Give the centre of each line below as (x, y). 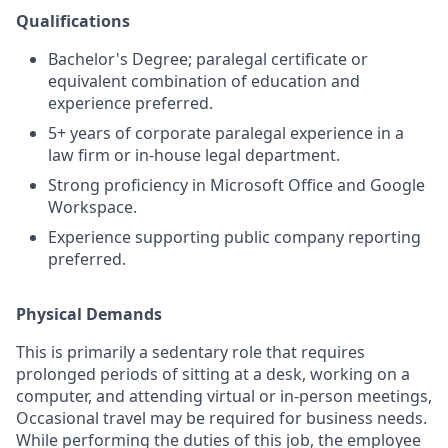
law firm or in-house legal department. (194, 155)
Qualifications (73, 21)
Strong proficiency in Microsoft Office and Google (236, 185)
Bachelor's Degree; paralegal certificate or (208, 59)
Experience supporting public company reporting (234, 237)
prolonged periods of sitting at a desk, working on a (213, 374)
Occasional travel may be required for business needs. (221, 418)
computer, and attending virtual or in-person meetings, (224, 396)
